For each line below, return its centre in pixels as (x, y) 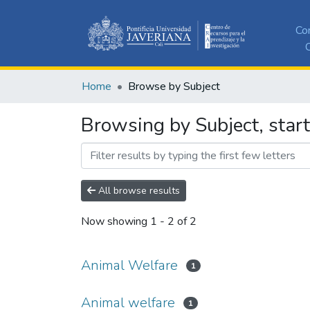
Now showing (116, 222)
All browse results (138, 190)
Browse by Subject (174, 86)
